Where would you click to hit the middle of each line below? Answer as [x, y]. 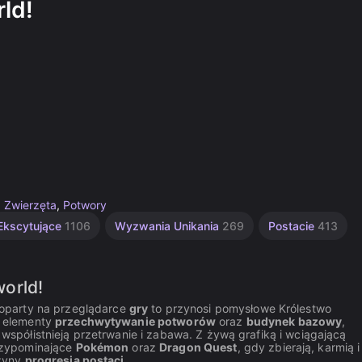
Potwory [85, 205]
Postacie [293, 226]
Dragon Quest [198, 347]
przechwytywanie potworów [135, 321]
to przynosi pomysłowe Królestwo [240, 308]
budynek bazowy [294, 321]
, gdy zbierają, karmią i [299, 347]
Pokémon [102, 347]
